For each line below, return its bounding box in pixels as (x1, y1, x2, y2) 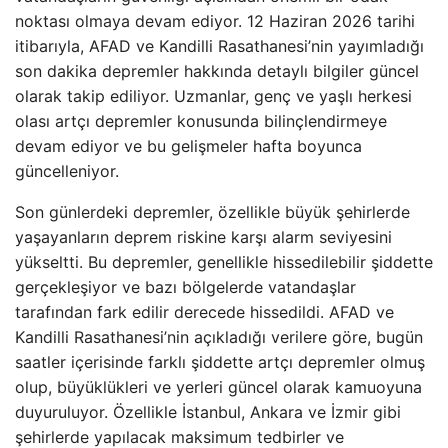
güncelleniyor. (15, 161, 119, 181)
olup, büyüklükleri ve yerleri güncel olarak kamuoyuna (15, 377, 422, 397)
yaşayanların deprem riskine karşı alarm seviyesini (15, 227, 392, 247)
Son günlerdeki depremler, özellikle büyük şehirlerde (15, 202, 410, 222)
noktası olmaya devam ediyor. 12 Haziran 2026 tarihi (15, 11, 415, 31)
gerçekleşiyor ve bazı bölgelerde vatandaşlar (15, 277, 356, 297)
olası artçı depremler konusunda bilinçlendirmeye (15, 111, 387, 131)
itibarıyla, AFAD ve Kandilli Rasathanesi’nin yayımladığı (15, 36, 424, 56)
